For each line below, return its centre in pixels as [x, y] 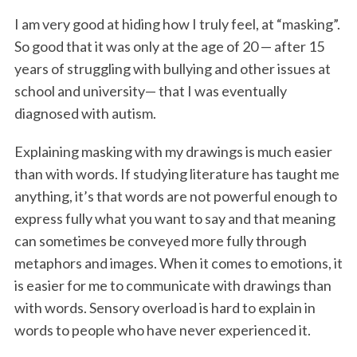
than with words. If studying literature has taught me [177, 174]
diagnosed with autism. [85, 114]
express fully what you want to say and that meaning [175, 219]
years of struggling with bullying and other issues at [172, 69]
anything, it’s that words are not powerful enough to [175, 196]
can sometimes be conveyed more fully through [160, 241]
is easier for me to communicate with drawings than [173, 286]
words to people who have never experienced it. [162, 330]
